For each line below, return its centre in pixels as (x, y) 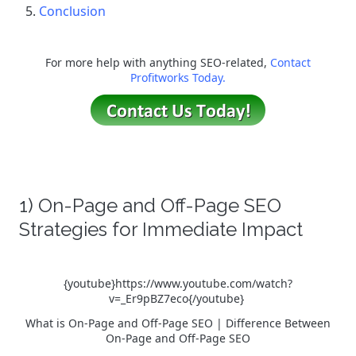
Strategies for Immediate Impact (161, 229)
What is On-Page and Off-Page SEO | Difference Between (178, 323)
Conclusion (72, 11)
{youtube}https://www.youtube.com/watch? (178, 283)
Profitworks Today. (178, 77)
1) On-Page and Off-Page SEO (150, 205)
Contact (290, 62)
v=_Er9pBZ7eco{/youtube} (178, 298)
